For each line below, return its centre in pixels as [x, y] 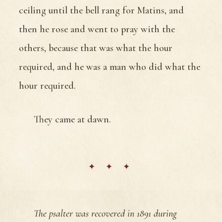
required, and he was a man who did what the [110, 67]
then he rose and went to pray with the [97, 29]
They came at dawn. [72, 119]
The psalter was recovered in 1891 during [105, 213]
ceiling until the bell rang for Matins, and [101, 10]
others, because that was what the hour [96, 48]
